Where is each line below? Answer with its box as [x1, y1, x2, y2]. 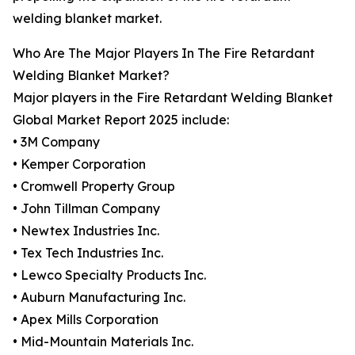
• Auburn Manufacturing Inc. [13, 289, 185, 306]
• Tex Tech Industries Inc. [13, 245, 163, 261]
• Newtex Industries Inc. [13, 223, 159, 239]
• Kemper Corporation [13, 156, 146, 173]
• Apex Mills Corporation [13, 311, 158, 328]
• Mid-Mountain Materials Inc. [13, 334, 193, 350]
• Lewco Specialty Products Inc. [13, 267, 206, 284]
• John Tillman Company [13, 200, 160, 217]
